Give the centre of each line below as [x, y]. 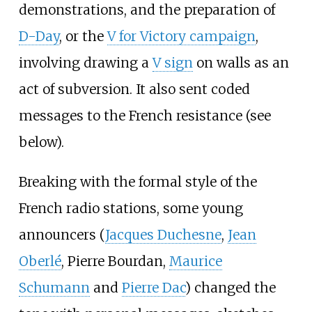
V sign [172, 63]
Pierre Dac [153, 288]
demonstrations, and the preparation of [147, 10]
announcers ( [62, 235]
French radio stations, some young [131, 209]
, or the [83, 37]
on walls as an [241, 63]
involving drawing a [85, 63]
